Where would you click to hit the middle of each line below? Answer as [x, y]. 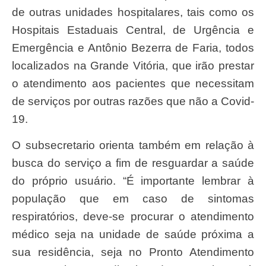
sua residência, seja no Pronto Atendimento [133, 252]
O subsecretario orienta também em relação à [16, 145]
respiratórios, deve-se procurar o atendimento [133, 217]
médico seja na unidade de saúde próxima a [133, 235]
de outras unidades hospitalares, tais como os [133, 12]
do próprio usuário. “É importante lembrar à [133, 181]
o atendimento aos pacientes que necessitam [133, 84]
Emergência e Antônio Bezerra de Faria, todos [133, 48]
